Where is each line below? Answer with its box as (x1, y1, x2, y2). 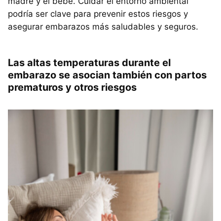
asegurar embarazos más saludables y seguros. (8, 21, 198, 32)
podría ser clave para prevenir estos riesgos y (8, 8, 188, 19)
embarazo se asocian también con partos (8, 69, 207, 81)
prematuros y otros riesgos (8, 81, 137, 93)
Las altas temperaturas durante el (8, 56, 171, 69)
